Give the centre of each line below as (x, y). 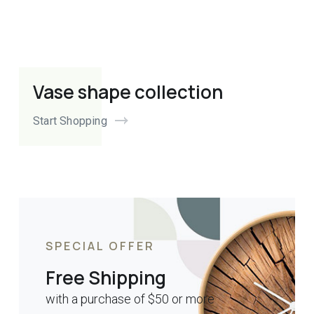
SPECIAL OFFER (100, 246)
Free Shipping (105, 278)
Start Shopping (70, 121)
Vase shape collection (128, 92)
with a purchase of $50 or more (130, 299)
